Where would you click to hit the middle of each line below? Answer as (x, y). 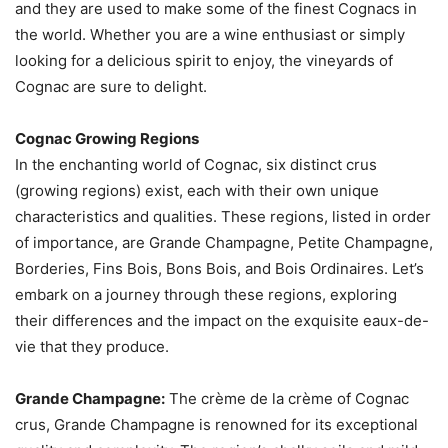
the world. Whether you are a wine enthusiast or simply (210, 34)
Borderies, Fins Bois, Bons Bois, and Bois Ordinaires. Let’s (219, 268)
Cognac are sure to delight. (111, 86)
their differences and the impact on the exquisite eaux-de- (222, 320)
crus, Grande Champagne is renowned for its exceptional (216, 424)
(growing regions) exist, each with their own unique (197, 190)
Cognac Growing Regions (107, 138)
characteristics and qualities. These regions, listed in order (223, 216)
